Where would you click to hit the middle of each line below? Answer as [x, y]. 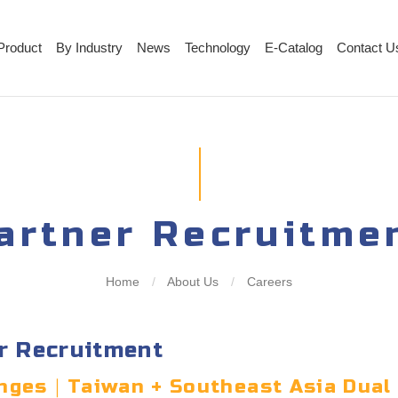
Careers [268, 282]
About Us [193, 282]
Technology [218, 48]
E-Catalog [294, 48]
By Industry [90, 48]
